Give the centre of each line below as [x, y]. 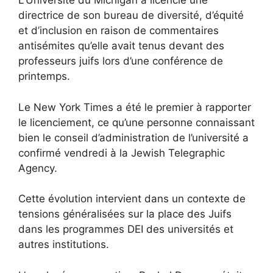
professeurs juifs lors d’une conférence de [121, 61]
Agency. [38, 168]
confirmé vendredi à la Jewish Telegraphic [122, 153]
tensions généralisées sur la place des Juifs [125, 214]
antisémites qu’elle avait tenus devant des [121, 46]
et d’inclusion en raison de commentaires [119, 31]
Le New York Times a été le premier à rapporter [135, 107]
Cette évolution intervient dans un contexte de [132, 199]
